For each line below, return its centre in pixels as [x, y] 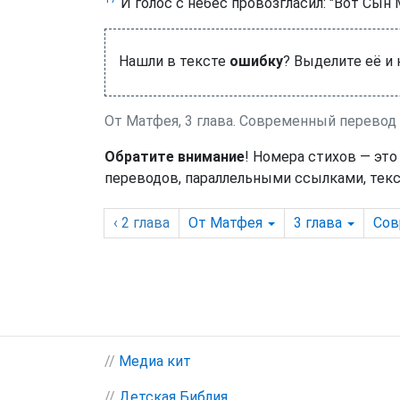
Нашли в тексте [174, 61]
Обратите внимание [175, 157]
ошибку [256, 61]
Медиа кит [155, 361]
